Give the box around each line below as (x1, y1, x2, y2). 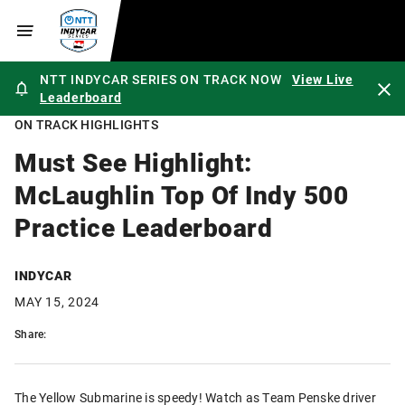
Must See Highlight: (14, 144, 252, 179)
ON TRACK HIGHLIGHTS (14, 116, 158, 133)
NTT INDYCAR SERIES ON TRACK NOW (40, 71, 282, 88)
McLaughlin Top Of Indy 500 (14, 176, 348, 212)
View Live (292, 71, 353, 88)
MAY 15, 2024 (14, 293, 99, 311)
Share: (14, 326, 47, 342)
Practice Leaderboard (14, 209, 272, 244)
